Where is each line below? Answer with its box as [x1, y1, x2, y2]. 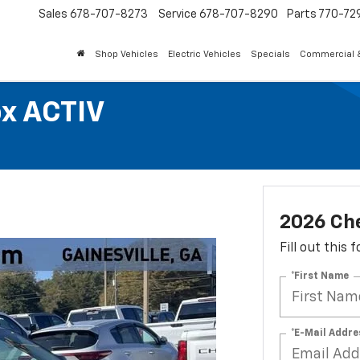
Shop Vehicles [95, 50, 158, 59]
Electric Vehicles [168, 50, 241, 59]
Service [158, 9, 197, 21]
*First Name [290, 271, 349, 281]
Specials [251, 50, 290, 59]
